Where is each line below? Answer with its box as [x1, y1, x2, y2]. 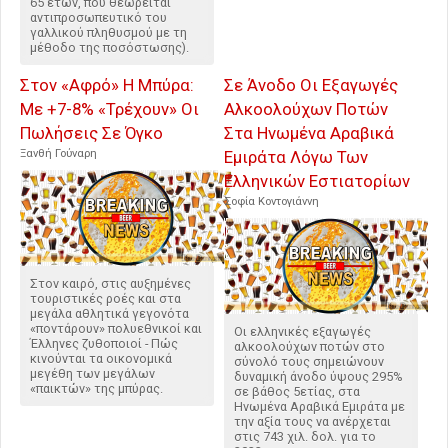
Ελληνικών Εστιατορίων [224, 171, 410, 192]
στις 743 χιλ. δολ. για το [234, 429, 376, 445]
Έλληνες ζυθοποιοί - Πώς [30, 336, 178, 352]
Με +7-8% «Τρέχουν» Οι [20, 99, 199, 120]
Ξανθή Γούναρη [20, 147, 97, 161]
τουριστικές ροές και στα [30, 291, 181, 307]
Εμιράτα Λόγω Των [224, 147, 368, 168]
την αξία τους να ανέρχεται [234, 414, 391, 430]
